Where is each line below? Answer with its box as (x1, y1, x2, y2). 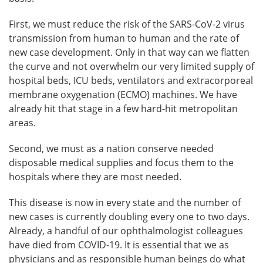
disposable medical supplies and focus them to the (9, 156, 234, 170)
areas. (9, 116, 38, 130)
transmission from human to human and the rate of (9, 32, 239, 45)
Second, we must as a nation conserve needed (9, 142, 214, 156)
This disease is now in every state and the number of (9, 196, 241, 210)
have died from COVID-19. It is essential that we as (9, 238, 229, 252)
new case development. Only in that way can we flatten (9, 46, 249, 59)
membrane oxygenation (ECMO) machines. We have (9, 88, 237, 102)
